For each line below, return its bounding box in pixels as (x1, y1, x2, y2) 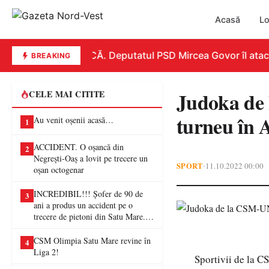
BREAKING (29, 51, 71, 60)
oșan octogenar (34, 164, 84, 175)
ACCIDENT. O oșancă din (34, 141, 124, 153)
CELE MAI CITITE (29, 88, 105, 100)
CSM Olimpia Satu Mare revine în (34, 235, 151, 246)
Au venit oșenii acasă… (34, 114, 113, 125)
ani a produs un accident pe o (34, 199, 133, 211)
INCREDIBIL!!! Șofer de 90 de (34, 188, 143, 199)
